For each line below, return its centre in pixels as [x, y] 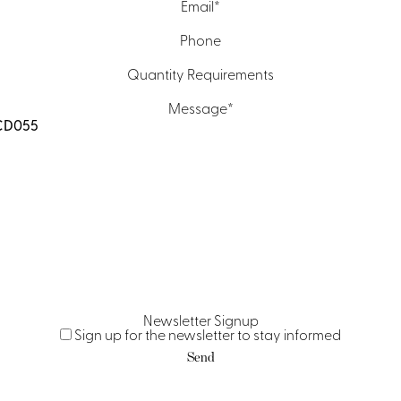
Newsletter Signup [200, 319]
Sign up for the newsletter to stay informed [208, 333]
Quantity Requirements [200, 73]
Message [197, 107]
